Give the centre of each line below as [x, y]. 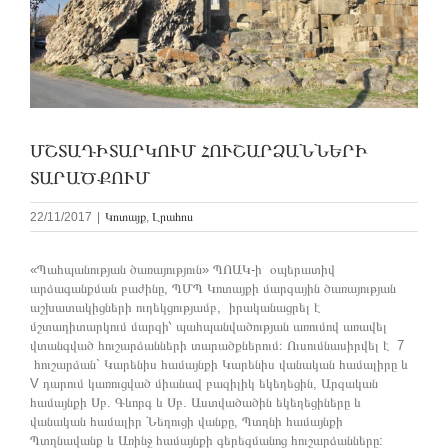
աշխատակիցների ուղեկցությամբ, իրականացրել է [175, 308]
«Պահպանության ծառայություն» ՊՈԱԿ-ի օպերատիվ [182, 270]
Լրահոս [172, 217]
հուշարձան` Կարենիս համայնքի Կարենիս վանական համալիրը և [219, 365]
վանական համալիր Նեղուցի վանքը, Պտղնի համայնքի [186, 422]
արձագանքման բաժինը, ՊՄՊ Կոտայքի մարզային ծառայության [213, 289]
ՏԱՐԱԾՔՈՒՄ [90, 178]
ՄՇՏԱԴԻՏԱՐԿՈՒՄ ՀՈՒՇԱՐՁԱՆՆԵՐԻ [199, 151]
